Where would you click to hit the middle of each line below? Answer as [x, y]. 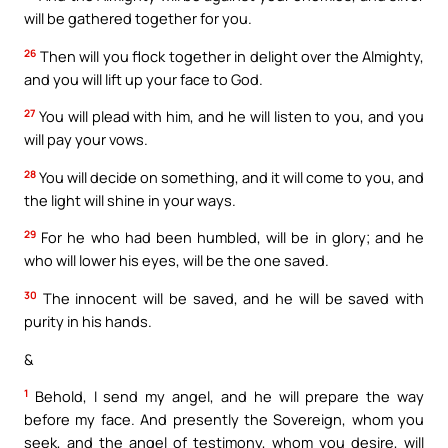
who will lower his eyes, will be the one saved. [176, 260]
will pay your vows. [86, 139]
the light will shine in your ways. [130, 199]
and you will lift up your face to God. [143, 78]
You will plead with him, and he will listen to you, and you [229, 116]
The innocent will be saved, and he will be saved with [230, 297]
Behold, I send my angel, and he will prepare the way [226, 396]
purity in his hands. [88, 320]
